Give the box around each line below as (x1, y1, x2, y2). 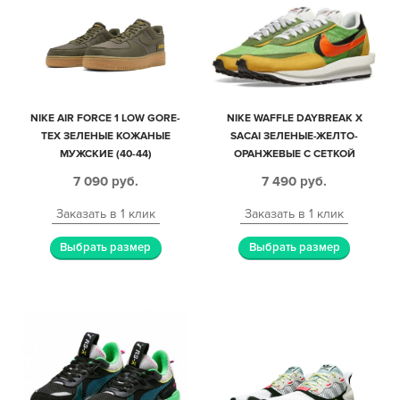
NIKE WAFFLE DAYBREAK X (226, 112, 362, 126)
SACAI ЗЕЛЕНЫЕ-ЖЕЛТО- (230, 129, 359, 144)
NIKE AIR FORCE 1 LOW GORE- (30, 112, 181, 126)
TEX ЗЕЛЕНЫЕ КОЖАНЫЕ (40, 129, 171, 144)
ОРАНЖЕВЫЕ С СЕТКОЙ (233, 147, 355, 162)
